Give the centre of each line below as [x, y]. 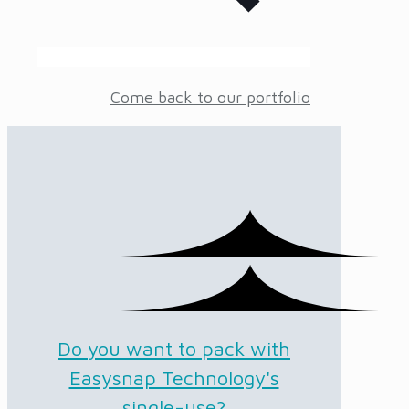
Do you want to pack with [174, 349]
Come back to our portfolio [210, 98]
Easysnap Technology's [174, 378]
